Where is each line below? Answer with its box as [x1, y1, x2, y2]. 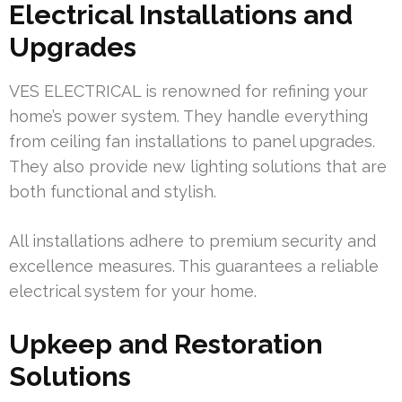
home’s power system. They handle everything [9, 107, 368, 127]
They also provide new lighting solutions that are [9, 157, 387, 177]
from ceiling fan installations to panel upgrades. [9, 132, 375, 152]
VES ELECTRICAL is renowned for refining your [9, 82, 368, 101]
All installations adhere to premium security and [9, 232, 376, 251]
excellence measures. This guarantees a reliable [9, 257, 379, 276]
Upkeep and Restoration [9, 328, 323, 361]
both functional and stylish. [9, 182, 216, 202]
